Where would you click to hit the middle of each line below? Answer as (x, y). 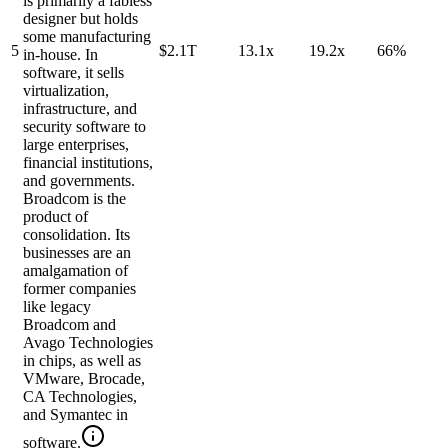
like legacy (57, 307)
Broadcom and (69, 325)
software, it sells (73, 73)
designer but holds (80, 19)
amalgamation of (75, 271)
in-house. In (60, 55)
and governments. (79, 181)
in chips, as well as (82, 361)
